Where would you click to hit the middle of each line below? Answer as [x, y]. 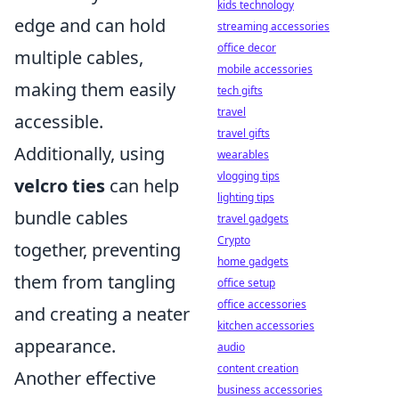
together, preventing [98, 249]
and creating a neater [102, 313]
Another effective [85, 378]
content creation [258, 368]
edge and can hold [90, 25]
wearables [243, 155]
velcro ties [60, 185]
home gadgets [253, 261]
